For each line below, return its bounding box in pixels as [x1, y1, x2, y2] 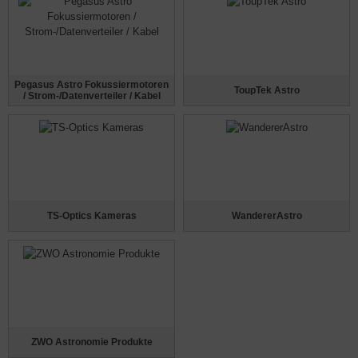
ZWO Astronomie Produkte [30, 336, 153, 348]
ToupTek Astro [233, 84, 300, 96]
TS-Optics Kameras [46, 210, 137, 222]
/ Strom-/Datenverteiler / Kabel [22, 89, 161, 101]
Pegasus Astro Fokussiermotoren [14, 78, 169, 90]
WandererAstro [231, 210, 302, 222]
